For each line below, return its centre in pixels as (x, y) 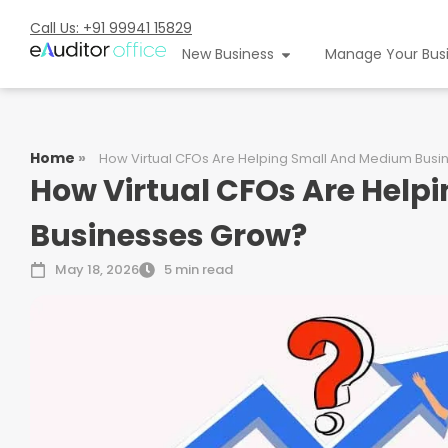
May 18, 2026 (97, 269)
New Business (227, 54)
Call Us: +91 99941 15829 (111, 28)
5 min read (198, 269)
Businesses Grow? (168, 236)
